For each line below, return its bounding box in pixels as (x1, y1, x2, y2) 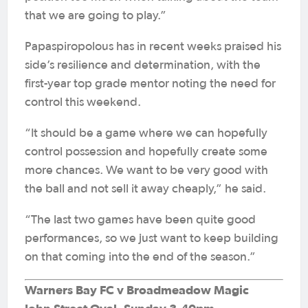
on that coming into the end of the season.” (25, 251, 256, 263)
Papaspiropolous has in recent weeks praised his (25, 41, 281, 53)
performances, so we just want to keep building (25, 232, 278, 245)
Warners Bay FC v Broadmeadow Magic (25, 283, 249, 297)
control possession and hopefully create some (25, 146, 267, 158)
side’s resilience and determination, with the (25, 59, 261, 71)
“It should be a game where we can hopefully (25, 127, 267, 140)
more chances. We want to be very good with (25, 164, 268, 177)
